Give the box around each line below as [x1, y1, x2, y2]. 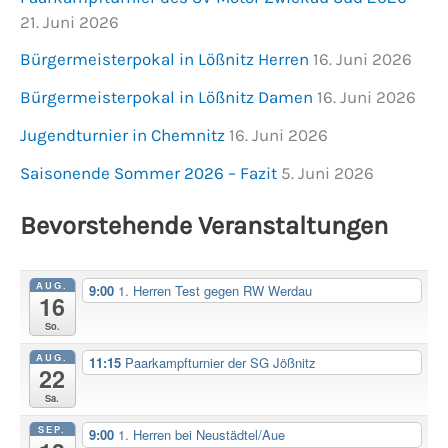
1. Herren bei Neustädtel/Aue [117, 424, 285, 444]
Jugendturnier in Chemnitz [20, 124, 225, 145]
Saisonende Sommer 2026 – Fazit [20, 162, 277, 183]
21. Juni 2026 [20, 11, 119, 32]
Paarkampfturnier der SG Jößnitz [124, 352, 316, 372]
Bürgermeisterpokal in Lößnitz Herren [20, 49, 309, 70]
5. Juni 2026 [281, 162, 374, 183]
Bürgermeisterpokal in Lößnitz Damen [20, 87, 313, 108]
